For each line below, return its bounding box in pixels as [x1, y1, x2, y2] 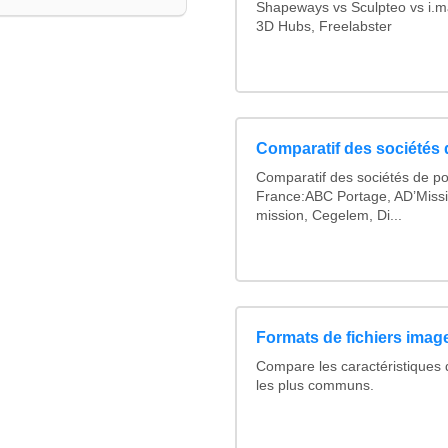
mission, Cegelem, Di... [256, 208, 403, 224]
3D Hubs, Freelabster [256, 19, 393, 35]
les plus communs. [256, 377, 375, 393]
